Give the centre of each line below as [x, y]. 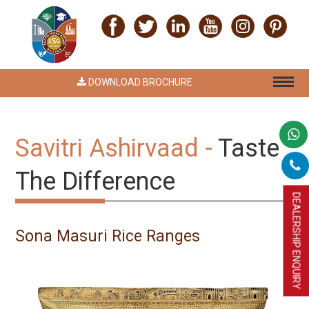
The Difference [96, 181]
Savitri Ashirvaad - [117, 148]
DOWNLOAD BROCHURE [139, 82]
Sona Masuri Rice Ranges [108, 236]
